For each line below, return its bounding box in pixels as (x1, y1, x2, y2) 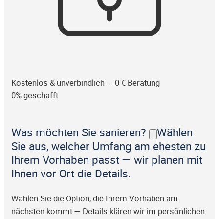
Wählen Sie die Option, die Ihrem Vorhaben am (11, 193, 178, 204)
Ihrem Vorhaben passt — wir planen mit (11, 152, 202, 168)
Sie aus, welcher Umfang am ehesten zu (11, 138, 206, 154)
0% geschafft (11, 89, 58, 101)
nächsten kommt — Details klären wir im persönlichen (11, 205, 205, 217)
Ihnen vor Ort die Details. (11, 166, 131, 181)
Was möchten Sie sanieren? (11, 125, 149, 140)
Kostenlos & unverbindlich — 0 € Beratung (11, 77, 160, 88)
